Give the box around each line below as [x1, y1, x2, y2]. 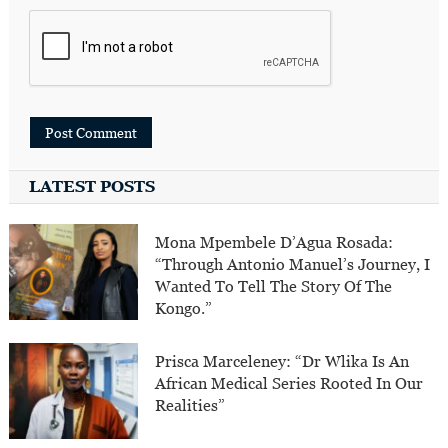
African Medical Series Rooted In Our [155, 373, 424, 393]
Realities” [155, 395, 226, 415]
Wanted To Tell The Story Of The [155, 276, 393, 296]
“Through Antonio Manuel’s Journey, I [155, 254, 431, 274]
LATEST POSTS [28, 176, 155, 196]
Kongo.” [155, 298, 213, 318]
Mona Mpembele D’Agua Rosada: [155, 232, 394, 252]
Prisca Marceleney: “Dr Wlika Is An [155, 351, 410, 371]
